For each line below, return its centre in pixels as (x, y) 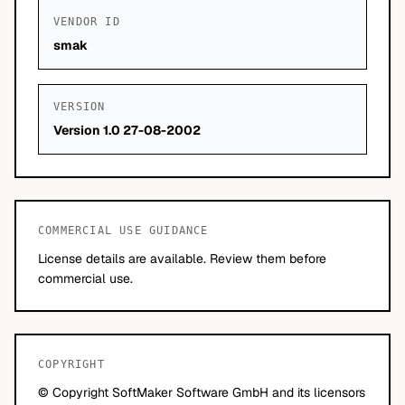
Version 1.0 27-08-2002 (127, 130)
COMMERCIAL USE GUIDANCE (123, 231)
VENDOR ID (87, 22)
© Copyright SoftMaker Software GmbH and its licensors (202, 392)
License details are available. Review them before (182, 259)
